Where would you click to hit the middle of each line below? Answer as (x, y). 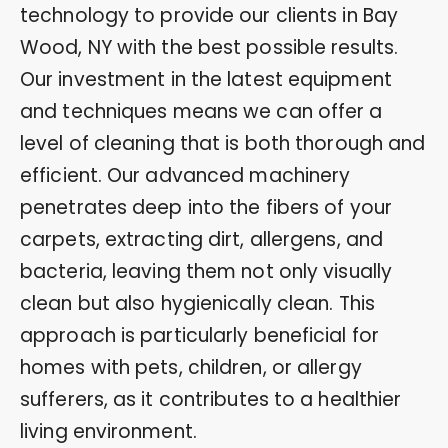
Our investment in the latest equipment (206, 79)
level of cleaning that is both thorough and (223, 143)
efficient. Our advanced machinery (185, 175)
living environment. (108, 431)
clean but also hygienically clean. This (197, 303)
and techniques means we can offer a (201, 111)
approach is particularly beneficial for (199, 335)
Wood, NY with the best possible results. (209, 47)
